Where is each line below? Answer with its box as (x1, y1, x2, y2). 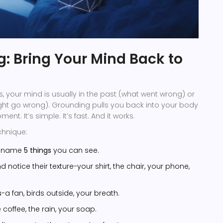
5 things (24, 145, 51, 156)
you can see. (51, 145, 99, 156)
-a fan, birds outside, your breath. (1, 188, 119, 199)
